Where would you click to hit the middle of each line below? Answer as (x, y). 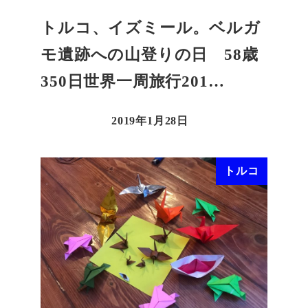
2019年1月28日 (150, 121)
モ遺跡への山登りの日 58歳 (150, 55)
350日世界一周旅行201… (133, 82)
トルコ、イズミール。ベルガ (151, 28)
